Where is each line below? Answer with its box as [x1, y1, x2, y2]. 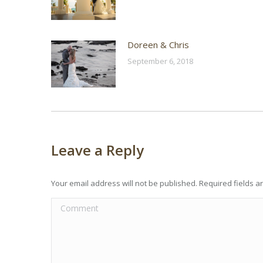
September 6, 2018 [127, 56, 193, 67]
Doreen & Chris [127, 39, 189, 51]
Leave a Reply [51, 140, 144, 160]
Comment [51, 199, 90, 211]
